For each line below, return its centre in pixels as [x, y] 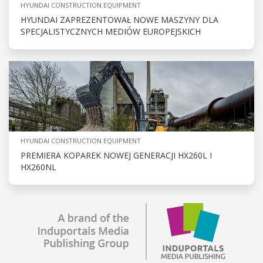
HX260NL [38, 167]
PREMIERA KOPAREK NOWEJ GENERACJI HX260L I [116, 156]
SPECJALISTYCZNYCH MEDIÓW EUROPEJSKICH [111, 32]
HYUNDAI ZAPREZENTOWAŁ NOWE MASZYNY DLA [119, 20]
